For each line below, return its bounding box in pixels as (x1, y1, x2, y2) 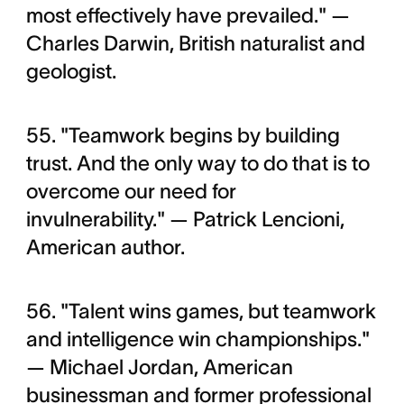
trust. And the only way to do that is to (25, 151, 370, 176)
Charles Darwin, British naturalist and (25, 32, 365, 56)
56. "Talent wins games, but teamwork (25, 299, 376, 324)
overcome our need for (25, 179, 236, 204)
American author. (25, 235, 185, 260)
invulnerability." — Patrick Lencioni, (25, 207, 344, 232)
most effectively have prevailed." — (25, 4, 350, 28)
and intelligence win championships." (25, 327, 370, 352)
